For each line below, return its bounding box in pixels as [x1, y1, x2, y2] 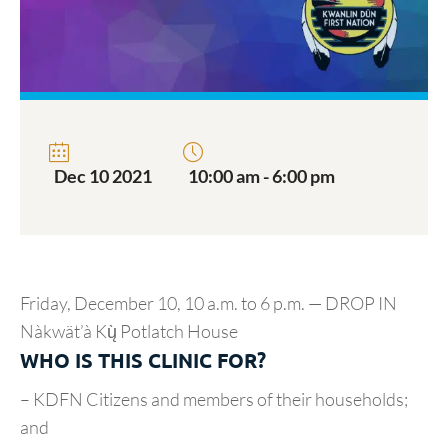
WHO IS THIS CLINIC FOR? [20, 347, 266, 373]
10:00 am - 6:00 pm [188, 165, 335, 187]
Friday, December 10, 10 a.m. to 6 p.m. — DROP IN [20, 292, 397, 314]
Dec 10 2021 [54, 165, 152, 187]
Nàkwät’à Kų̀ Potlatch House [20, 320, 238, 342]
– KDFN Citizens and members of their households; [20, 388, 408, 410]
